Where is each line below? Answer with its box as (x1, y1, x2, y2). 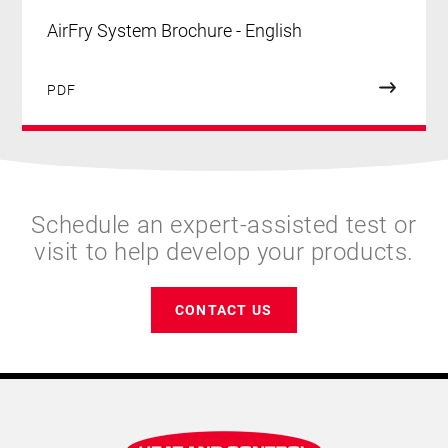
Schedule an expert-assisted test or (31, 207, 417, 240)
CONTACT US (175, 299, 273, 319)
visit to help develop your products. (34, 234, 414, 267)
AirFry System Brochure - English (47, 17, 303, 42)
